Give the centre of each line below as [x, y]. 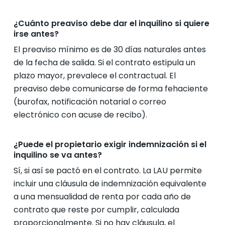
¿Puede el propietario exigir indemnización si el [110, 144]
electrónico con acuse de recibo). [80, 115]
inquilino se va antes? [58, 155]
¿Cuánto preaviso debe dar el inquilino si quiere [111, 23]
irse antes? [36, 34]
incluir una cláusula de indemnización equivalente [110, 184]
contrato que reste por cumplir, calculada [96, 210]
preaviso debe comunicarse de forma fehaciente [110, 89]
